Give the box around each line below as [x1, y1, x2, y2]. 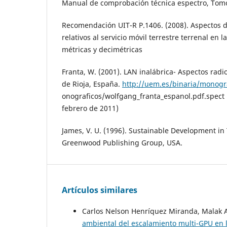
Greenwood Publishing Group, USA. [62, 138, 182, 148]
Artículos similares [62, 184, 137, 196]
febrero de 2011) [62, 103, 119, 113]
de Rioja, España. [62, 79, 122, 89]
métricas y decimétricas [62, 45, 142, 55]
